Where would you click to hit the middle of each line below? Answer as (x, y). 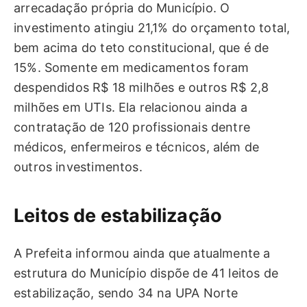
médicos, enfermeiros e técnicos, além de (137, 147)
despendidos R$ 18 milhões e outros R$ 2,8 (142, 88)
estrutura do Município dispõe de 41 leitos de (146, 273)
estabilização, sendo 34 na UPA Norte (126, 293)
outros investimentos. (78, 167)
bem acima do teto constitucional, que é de (142, 48)
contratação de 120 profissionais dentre (132, 127)
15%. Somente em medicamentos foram (132, 68)
